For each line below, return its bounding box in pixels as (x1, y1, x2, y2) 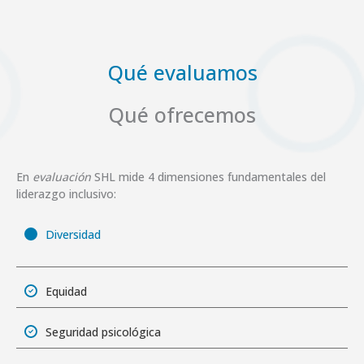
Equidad (45, 283, 87, 299)
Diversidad (45, 226, 101, 242)
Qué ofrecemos (108, 100, 256, 128)
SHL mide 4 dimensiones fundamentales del (91, 168, 326, 184)
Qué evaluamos (106, 58, 258, 86)
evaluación (32, 168, 91, 184)
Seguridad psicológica (45, 323, 161, 340)
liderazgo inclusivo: (16, 185, 116, 201)
